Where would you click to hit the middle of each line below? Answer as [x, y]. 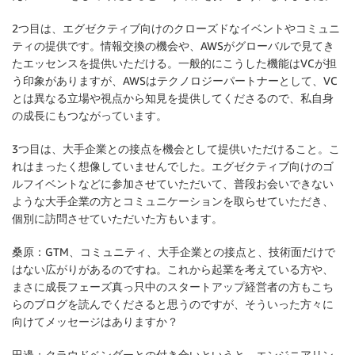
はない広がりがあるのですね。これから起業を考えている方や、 [173, 269]
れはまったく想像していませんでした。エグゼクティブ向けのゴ [173, 166]
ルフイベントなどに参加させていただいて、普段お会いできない [173, 184]
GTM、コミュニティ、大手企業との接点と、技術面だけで [190, 252]
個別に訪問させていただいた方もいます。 [117, 219]
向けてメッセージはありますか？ [95, 322]
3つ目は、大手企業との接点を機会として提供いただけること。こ [176, 149]
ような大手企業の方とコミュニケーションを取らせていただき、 [173, 201]
